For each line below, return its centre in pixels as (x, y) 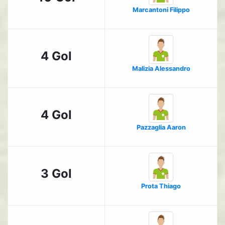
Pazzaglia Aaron (161, 128)
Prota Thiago (161, 186)
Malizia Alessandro (161, 69)
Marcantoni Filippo (161, 10)
